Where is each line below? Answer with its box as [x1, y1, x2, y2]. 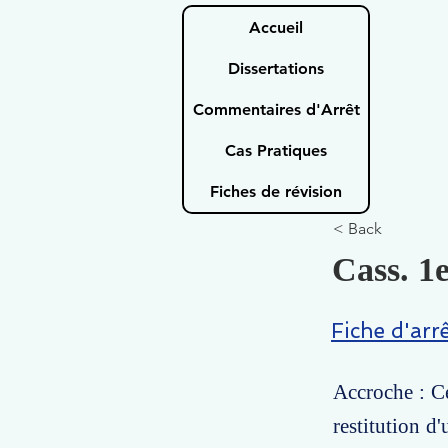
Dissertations [228, 59, 324, 78]
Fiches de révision [210, 182, 342, 201]
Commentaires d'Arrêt [192, 100, 360, 119]
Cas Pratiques [225, 141, 327, 160]
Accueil [249, 18, 303, 37]
